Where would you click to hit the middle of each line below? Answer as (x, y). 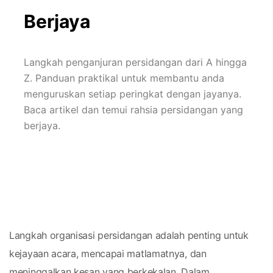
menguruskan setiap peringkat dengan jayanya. (133, 94)
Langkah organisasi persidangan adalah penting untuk (129, 235)
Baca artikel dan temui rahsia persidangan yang (133, 110)
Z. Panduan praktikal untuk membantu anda (124, 78)
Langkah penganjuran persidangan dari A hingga (135, 62)
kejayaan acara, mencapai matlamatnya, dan (108, 253)
